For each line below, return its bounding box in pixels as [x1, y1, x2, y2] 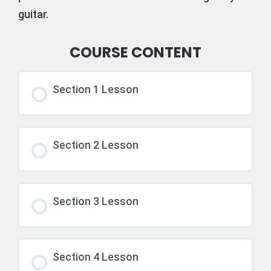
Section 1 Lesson [53, 82, 139, 96]
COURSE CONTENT [70, 42, 201, 62]
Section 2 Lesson [53, 139, 139, 151]
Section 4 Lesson [53, 250, 139, 263]
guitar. [18, 7, 48, 21]
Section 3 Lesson [53, 194, 139, 207]
